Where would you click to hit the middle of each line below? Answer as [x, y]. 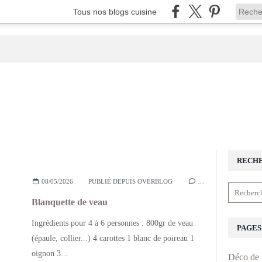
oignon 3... [50, 254]
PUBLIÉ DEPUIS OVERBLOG [130, 181]
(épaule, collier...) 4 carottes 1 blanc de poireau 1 [113, 238]
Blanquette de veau [70, 202]
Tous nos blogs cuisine [115, 11]
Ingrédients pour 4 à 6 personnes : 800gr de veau [112, 223]
